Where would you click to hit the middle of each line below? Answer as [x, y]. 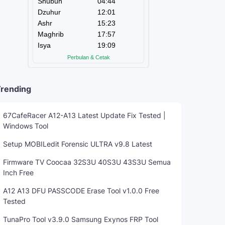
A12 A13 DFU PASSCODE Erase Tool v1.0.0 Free [81, 190]
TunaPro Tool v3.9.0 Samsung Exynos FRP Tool [81, 219]
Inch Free [18, 172]
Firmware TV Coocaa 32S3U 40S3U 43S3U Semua [87, 162]
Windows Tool [26, 126]
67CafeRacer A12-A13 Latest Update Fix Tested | [84, 115]
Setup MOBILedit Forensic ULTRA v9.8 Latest [78, 144]
